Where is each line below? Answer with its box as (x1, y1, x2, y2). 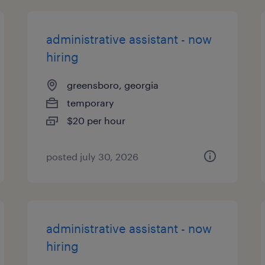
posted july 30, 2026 (46, 151, 139, 162)
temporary (67, 97, 115, 108)
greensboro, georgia (67, 79, 159, 91)
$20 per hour (67, 115, 126, 126)
